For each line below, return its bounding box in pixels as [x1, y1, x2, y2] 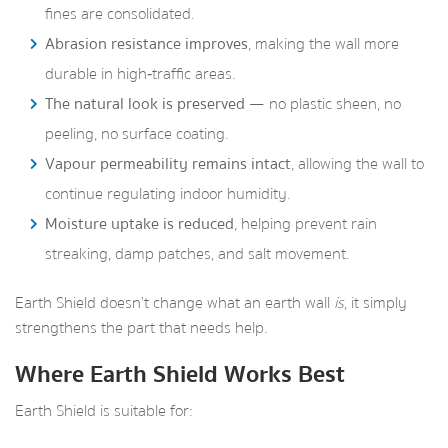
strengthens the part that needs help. [15, 315, 267, 341]
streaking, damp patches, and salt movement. [45, 241, 349, 267]
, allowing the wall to [291, 151, 424, 177]
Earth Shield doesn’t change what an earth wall [15, 290, 334, 316]
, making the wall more [248, 31, 399, 57]
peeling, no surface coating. [45, 121, 228, 147]
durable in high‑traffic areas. [45, 61, 235, 87]
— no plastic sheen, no [245, 91, 401, 117]
